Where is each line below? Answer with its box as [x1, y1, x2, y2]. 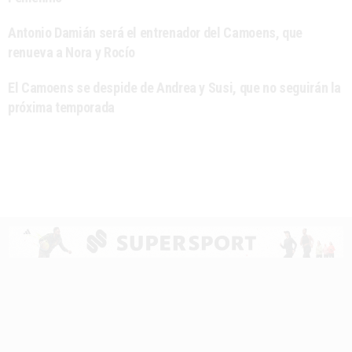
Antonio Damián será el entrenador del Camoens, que [8, 24, 303, 41]
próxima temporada [8, 98, 115, 115]
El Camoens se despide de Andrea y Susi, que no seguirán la [8, 79, 342, 96]
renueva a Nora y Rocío [8, 43, 136, 60]
